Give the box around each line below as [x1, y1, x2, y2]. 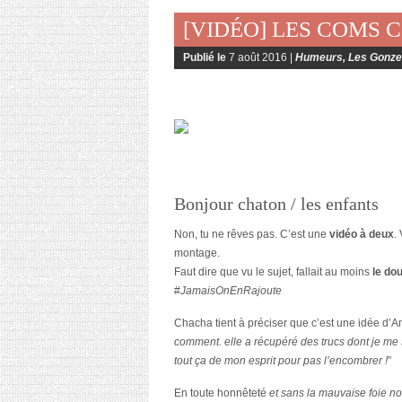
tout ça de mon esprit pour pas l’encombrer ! [174, 354, 388, 368]
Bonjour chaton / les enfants [174, 194, 383, 214]
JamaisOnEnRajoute [180, 284, 282, 298]
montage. [174, 247, 220, 260]
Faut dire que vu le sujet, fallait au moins [174, 266, 372, 279]
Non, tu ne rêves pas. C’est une [174, 228, 327, 241]
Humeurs [295, 51, 343, 65]
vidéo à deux [327, 228, 394, 241]
